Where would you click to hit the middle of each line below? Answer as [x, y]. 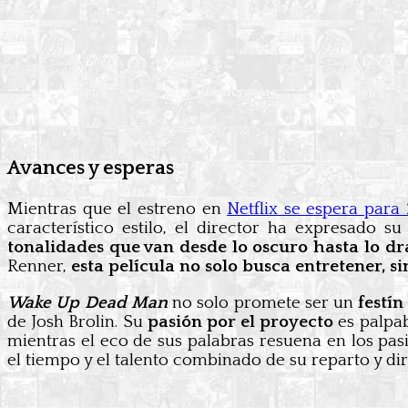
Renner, [37, 267]
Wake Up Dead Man [87, 303]
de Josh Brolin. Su [77, 322]
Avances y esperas [91, 168]
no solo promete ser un [263, 303]
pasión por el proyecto [240, 322]
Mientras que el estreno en [117, 209]
